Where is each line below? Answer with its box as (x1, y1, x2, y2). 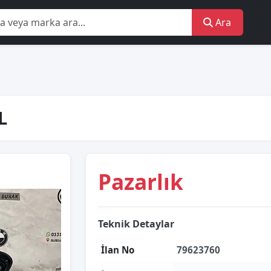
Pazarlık (98, 167, 183, 196)
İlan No (101, 244, 134, 256)
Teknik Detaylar (98, 217, 174, 230)
